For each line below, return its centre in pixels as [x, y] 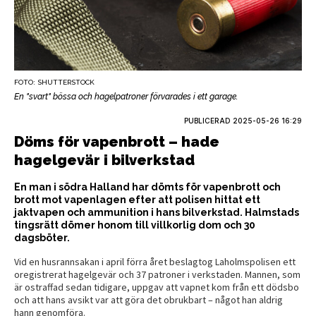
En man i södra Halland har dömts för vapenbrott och [147, 187]
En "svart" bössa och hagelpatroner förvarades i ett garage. [126, 96]
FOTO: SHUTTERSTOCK [54, 82]
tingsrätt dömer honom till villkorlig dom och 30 [135, 225]
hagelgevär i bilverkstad [104, 160]
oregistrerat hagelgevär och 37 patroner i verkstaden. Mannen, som [157, 274]
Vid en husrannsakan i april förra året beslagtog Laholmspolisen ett [155, 261]
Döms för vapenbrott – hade [117, 141]
